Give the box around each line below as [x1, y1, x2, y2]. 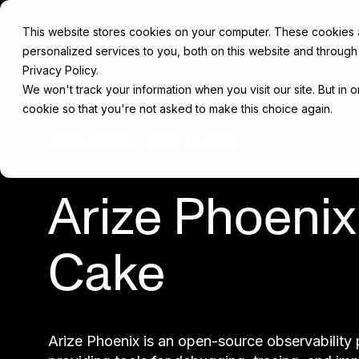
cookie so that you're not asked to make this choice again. [22, 102, 333, 115]
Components [48, 133, 133, 151]
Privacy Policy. [22, 63, 99, 77]
